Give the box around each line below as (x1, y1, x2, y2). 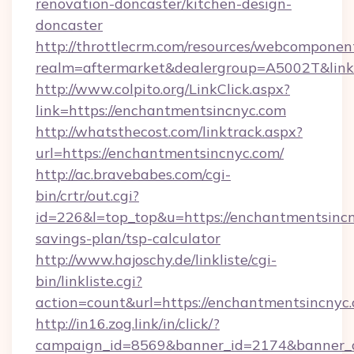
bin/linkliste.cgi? (36, 272, 142, 290)
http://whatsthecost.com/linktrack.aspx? (36, 122, 303, 141)
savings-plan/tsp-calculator (36, 229, 220, 247)
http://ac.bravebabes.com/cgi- (36, 165, 231, 183)
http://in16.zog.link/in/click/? (36, 314, 220, 333)
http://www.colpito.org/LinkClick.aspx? (36, 80, 290, 98)
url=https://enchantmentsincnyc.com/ (36, 144, 284, 162)
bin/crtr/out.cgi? (36, 186, 139, 205)
